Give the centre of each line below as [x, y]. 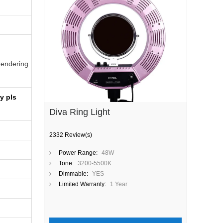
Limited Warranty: [82, 184]
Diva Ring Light [80, 112]
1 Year [119, 184]
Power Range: [78, 153]
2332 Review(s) [71, 135]
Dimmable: [73, 174]
